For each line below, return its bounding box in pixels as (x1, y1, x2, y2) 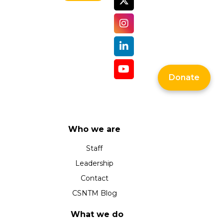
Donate (169, 72, 200, 82)
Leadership (75, 159, 113, 168)
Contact (80, 174, 109, 183)
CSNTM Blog (72, 189, 117, 198)
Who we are (68, 124, 120, 134)
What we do (71, 210, 123, 220)
